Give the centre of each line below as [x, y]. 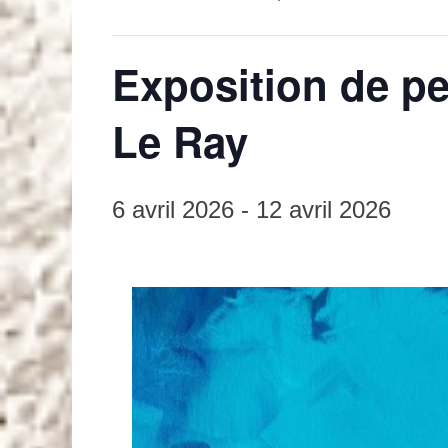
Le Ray [180, 141]
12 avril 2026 [323, 209]
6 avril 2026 [173, 209]
